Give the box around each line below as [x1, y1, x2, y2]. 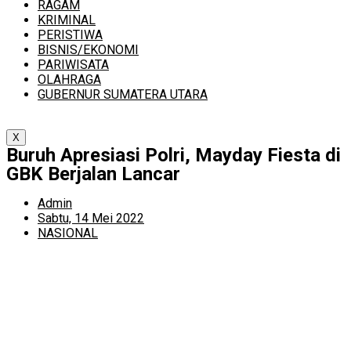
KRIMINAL [38, 13, 96, 27]
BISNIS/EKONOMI [38, 42, 139, 57]
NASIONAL [38, 226, 98, 241]
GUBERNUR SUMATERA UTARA [38, 87, 208, 102]
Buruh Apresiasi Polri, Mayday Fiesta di [6, 144, 341, 166]
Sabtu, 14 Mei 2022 [38, 211, 144, 226]
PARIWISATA [38, 57, 109, 72]
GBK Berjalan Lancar [6, 163, 180, 185]
